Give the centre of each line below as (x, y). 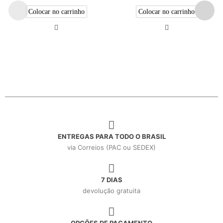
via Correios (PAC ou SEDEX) (111, 147)
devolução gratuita (111, 190)
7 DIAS (111, 179)
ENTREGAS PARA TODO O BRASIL (111, 136)
